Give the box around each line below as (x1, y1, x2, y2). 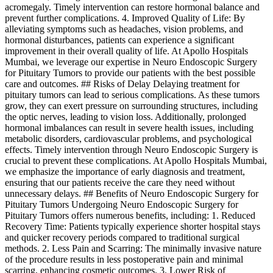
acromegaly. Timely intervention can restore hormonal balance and (5, 2, 260, 13)
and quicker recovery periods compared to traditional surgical (5, 232, 239, 243)
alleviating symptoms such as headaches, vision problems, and (5, 24, 243, 35)
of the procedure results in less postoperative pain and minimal (5, 254, 243, 265)
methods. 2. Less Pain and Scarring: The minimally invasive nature (5, 243, 261, 254)
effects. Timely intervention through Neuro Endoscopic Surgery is (5, 144, 258, 155)
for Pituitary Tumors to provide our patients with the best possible (5, 68, 255, 79)
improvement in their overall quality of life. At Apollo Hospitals (5, 46, 248, 57)
